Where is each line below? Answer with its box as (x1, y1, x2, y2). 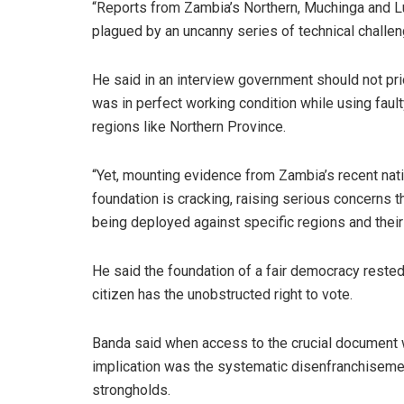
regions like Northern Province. (92, 118, 286, 136)
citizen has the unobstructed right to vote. (92, 286, 353, 304)
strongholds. (92, 381, 170, 399)
